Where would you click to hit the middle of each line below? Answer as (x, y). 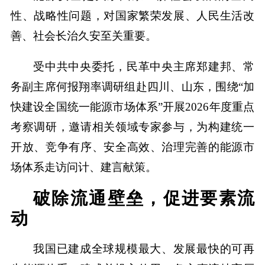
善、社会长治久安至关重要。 (83, 36)
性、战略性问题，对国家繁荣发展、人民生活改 (132, 16)
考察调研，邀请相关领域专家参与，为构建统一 (132, 127)
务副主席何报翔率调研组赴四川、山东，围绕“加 (132, 87)
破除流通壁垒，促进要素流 (144, 198)
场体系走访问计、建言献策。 (83, 167)
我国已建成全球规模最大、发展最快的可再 (144, 248)
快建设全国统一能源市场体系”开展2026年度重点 (132, 107)
